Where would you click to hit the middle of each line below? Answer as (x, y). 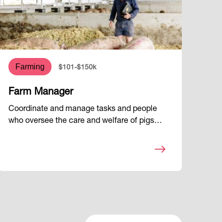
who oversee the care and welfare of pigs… (85, 122)
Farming (30, 67)
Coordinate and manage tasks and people (83, 110)
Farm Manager (41, 93)
